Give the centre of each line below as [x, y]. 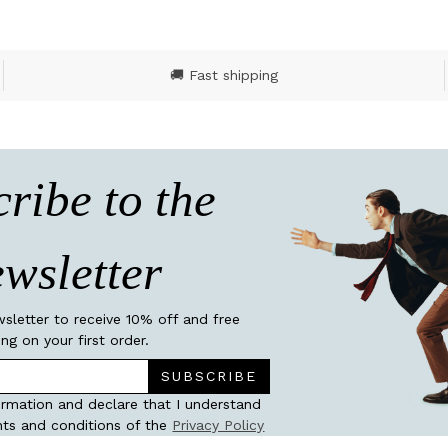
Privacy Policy [218, 425]
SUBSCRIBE [208, 376]
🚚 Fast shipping [224, 75]
